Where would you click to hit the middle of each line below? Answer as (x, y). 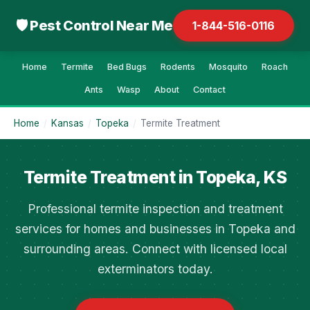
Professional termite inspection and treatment (155, 209)
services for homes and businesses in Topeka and (155, 229)
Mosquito (228, 67)
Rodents (178, 67)
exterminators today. (155, 269)
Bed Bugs (127, 67)
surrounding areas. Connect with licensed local (155, 249)
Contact (209, 90)
